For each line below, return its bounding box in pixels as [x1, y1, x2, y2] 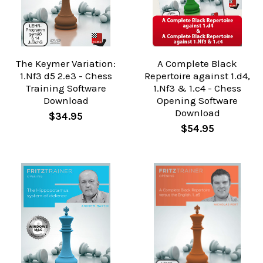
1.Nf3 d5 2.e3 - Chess [19, 70, 112, 82]
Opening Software [157, 95, 238, 107]
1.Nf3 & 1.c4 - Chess [153, 82, 241, 95]
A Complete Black [157, 58, 237, 70]
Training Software [25, 82, 106, 95]
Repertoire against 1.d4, [144, 70, 250, 82]
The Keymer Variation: [16, 58, 116, 70]
